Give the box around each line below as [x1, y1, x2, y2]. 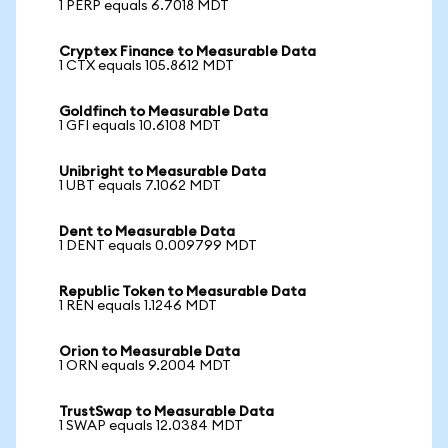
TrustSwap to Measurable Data [59, 405, 274, 419]
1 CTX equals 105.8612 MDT [59, 59, 234, 73]
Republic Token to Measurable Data [59, 285, 306, 299]
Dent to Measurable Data [59, 225, 235, 239]
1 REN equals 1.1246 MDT [59, 299, 217, 313]
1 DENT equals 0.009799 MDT [59, 239, 257, 253]
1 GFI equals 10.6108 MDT [59, 119, 221, 133]
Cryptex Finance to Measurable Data [59, 45, 316, 59]
